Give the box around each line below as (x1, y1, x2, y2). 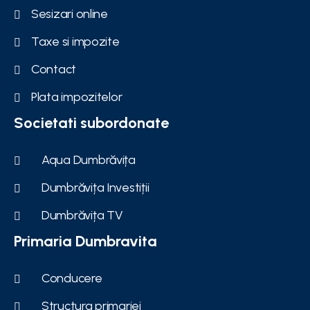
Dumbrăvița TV (42, 207, 123, 223)
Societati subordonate (14, 113, 169, 132)
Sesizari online (31, 6, 108, 21)
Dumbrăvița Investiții (42, 179, 149, 195)
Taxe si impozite (31, 33, 120, 49)
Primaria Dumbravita (14, 232, 157, 250)
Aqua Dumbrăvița (42, 152, 136, 167)
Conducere (42, 270, 102, 286)
